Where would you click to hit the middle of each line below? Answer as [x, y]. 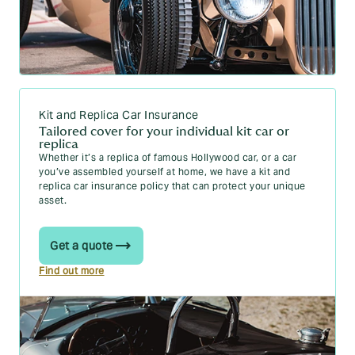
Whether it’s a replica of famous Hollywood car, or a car [168, 157]
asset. [53, 200]
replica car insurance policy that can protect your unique [172, 186]
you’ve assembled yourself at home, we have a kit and [164, 172]
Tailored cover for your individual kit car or [164, 132]
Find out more [72, 271]
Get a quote [82, 246]
